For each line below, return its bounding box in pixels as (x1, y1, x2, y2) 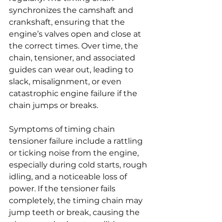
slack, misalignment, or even (9, 76, 123, 86)
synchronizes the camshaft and (9, 5, 135, 15)
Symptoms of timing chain (9, 124, 117, 134)
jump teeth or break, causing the (9, 207, 142, 217)
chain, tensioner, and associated (9, 53, 137, 62)
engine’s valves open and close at (9, 29, 143, 39)
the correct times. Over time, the (9, 41, 140, 51)
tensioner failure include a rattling (9, 136, 145, 146)
